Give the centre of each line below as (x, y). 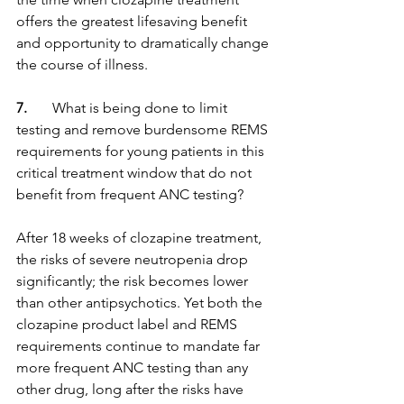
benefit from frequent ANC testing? (130, 194)
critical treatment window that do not (136, 173)
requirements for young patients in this (142, 151)
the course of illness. (82, 64)
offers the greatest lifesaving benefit (133, 21)
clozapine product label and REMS (129, 324)
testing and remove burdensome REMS (144, 129)
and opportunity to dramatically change (144, 43)
